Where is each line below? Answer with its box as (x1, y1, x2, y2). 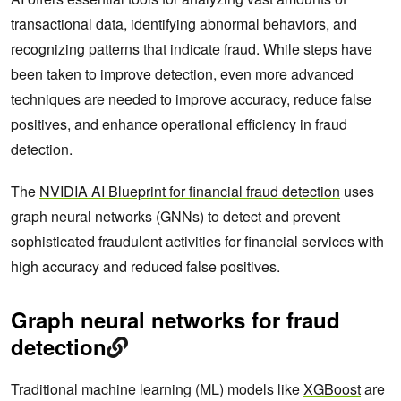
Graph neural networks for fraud (11, 304, 340, 336)
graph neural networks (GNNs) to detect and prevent (11, 206, 340, 227)
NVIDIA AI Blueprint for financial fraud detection (39, 181, 340, 202)
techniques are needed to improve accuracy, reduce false (11, 89, 371, 110)
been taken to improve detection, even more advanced (11, 64, 354, 85)
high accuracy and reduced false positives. (11, 256, 280, 277)
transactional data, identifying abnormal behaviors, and (11, 13, 357, 35)
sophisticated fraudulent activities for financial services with (11, 231, 384, 252)
